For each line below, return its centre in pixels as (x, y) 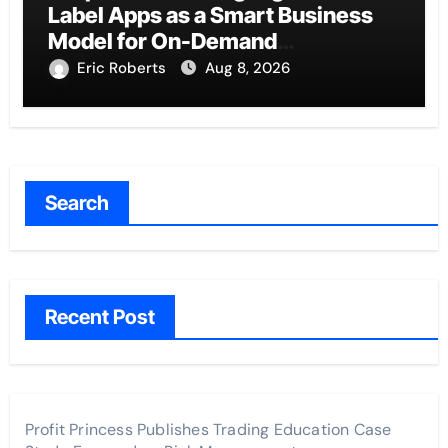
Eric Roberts (123, 68)
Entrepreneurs (122, 67)
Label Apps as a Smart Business (210, 15)
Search (76, 203)
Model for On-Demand (162, 41)
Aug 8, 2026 (247, 68)
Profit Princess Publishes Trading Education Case (208, 430)
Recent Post (99, 317)
